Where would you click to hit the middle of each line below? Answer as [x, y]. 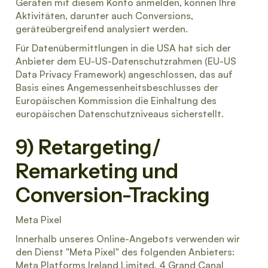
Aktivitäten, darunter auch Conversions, [104, 16]
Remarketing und [97, 171]
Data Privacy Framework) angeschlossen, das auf [124, 74]
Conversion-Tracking [113, 195]
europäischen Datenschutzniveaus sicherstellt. [120, 114]
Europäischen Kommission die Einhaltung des [116, 100]
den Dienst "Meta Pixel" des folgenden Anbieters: [125, 252]
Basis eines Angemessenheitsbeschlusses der [117, 87]
